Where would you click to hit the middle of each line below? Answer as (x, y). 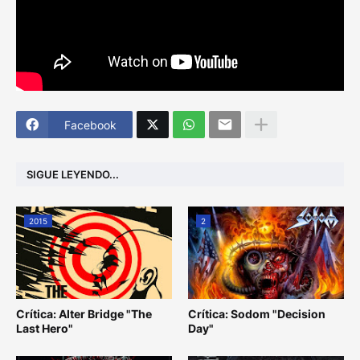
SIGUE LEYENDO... (73, 174)
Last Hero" (45, 329)
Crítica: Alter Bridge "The (84, 314)
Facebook (90, 125)
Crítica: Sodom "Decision (257, 314)
